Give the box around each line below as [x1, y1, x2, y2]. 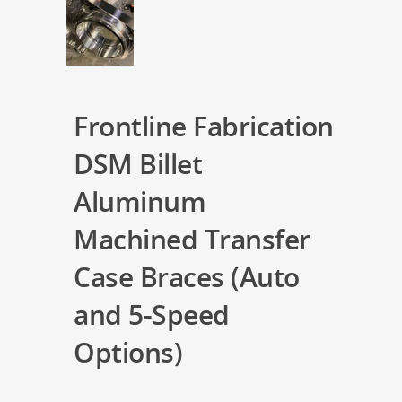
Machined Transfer [74, 221, 310, 258]
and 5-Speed [74, 296, 230, 333]
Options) [74, 334, 182, 371]
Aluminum [74, 183, 205, 220]
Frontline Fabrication [74, 108, 334, 144]
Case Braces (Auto [74, 258, 300, 295]
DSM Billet [74, 145, 202, 182]
